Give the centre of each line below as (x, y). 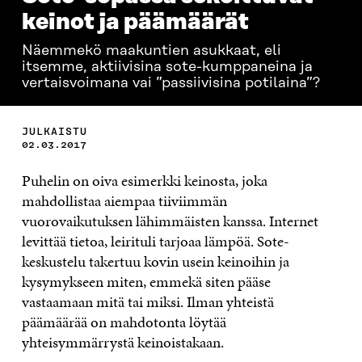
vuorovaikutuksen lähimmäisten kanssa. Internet (170, 221)
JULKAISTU (54, 131)
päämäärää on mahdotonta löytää (124, 322)
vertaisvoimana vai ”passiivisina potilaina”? (170, 83)
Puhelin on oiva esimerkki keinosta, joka (144, 181)
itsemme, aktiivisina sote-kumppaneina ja (167, 67)
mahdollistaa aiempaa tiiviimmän (124, 201)
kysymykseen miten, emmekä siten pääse (146, 282)
